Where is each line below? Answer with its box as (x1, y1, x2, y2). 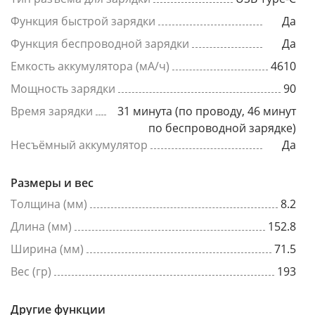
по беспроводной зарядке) (148, 120, 296, 136)
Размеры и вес (11, 175, 94, 191)
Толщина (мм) (11, 196, 87, 212)
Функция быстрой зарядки (11, 13, 155, 29)
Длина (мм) (11, 219, 72, 234)
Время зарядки (11, 103, 93, 119)
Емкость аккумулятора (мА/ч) (11, 58, 169, 74)
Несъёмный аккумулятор (11, 137, 148, 153)
